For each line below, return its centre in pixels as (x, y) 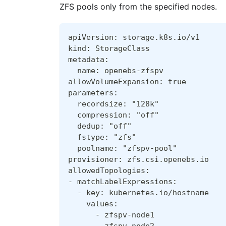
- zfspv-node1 (111, 215)
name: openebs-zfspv (116, 70)
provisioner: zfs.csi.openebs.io (138, 159)
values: (93, 204)
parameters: (93, 93)
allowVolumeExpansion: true (127, 81)
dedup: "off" (100, 126)
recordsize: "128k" (114, 104)
